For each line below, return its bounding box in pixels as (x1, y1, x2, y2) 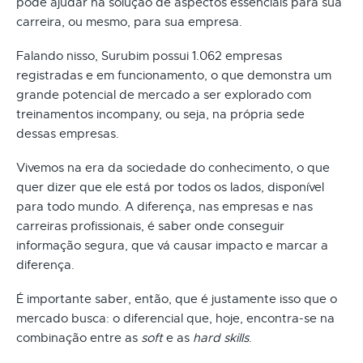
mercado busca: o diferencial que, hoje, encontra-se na (16, 310, 335, 326)
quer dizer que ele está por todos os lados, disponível (16, 179, 324, 194)
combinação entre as (16, 330, 141, 345)
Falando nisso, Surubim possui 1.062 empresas (16, 48, 282, 63)
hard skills (193, 330, 249, 345)
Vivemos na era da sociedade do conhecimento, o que (16, 160, 330, 175)
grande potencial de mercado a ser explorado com (16, 87, 311, 102)
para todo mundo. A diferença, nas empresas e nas (16, 199, 313, 214)
